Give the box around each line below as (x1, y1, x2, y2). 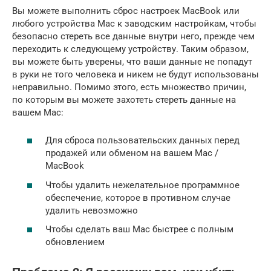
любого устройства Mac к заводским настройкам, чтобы (12, 18, 256, 29)
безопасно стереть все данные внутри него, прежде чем (12, 30, 255, 42)
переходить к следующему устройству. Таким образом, (12, 43, 249, 54)
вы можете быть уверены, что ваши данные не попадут (12, 56, 252, 67)
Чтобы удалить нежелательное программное (45, 179, 240, 191)
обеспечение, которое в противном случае (45, 192, 230, 203)
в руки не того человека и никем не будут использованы (12, 68, 259, 80)
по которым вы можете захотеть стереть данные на (12, 94, 236, 105)
